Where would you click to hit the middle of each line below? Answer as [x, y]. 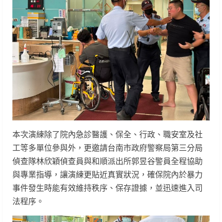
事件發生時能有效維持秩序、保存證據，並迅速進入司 [108, 188]
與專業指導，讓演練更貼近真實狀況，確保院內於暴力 [108, 174]
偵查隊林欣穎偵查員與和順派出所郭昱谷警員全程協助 [108, 161]
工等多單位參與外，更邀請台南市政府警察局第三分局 [108, 147]
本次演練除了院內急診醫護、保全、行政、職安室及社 [108, 134]
